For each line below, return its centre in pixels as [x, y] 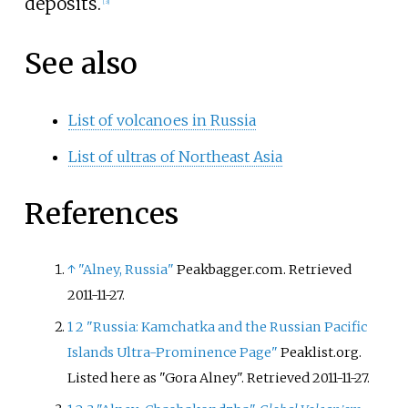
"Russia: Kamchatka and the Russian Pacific [227, 326]
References [101, 214]
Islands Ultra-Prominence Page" [173, 352]
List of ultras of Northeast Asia [175, 157]
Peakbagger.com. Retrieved [263, 269]
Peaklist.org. [320, 352]
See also [81, 63]
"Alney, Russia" [127, 269]
